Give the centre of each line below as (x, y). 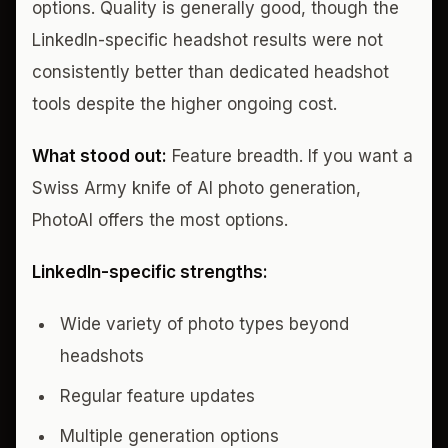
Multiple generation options (169, 435)
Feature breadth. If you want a (290, 155)
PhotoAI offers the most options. (160, 219)
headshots (102, 355)
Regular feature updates (157, 395)
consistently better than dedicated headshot (210, 71)
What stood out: (99, 155)
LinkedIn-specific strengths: (150, 271)
